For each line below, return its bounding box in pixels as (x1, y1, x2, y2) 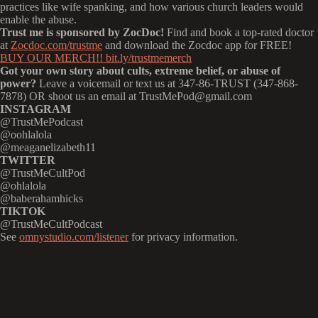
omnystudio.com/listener (19, 231, 128, 243)
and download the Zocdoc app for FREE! (102, 39, 292, 51)
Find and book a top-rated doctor (164, 26, 314, 38)
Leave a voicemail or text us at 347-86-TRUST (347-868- (36, 77, 298, 89)
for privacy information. (128, 231, 238, 243)
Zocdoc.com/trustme (11, 39, 102, 51)
